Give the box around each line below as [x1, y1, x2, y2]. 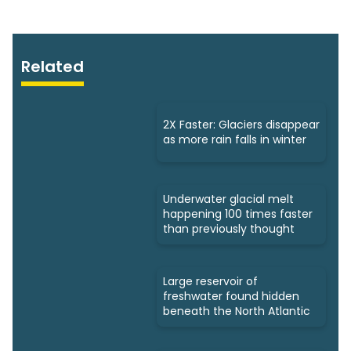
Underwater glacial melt [163, 191, 294, 208]
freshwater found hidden [163, 288, 299, 305]
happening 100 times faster [163, 206, 313, 223]
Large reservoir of [163, 273, 258, 290]
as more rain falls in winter [163, 132, 306, 148]
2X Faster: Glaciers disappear [163, 117, 320, 133]
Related [21, 55, 85, 78]
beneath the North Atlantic [163, 303, 310, 320]
